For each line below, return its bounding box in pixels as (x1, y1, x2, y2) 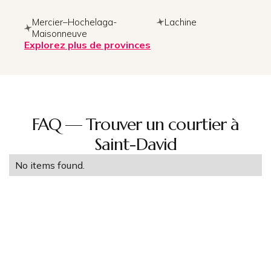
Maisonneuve (32, 28, 87, 40)
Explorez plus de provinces (24, 39, 151, 51)
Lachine (165, 16, 197, 28)
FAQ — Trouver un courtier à (31, 114, 240, 135)
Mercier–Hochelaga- (32, 16, 117, 28)
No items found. (15, 159, 85, 172)
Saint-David (94, 134, 177, 155)
